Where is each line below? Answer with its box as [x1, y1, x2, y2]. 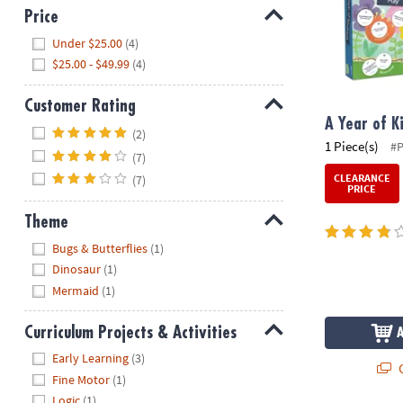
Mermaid [52, 282, 100, 299]
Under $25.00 [52, 34, 123, 51]
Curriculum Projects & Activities [23, 323, 237, 341]
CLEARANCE [333, 171, 390, 185]
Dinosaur [52, 261, 102, 278]
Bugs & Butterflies [52, 239, 148, 256]
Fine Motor [52, 371, 111, 388]
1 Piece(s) [325, 137, 380, 155]
